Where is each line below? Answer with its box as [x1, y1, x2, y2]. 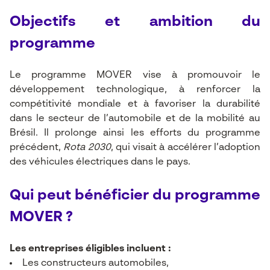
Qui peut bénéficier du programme [10, 189, 260, 203]
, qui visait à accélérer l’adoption [110, 143, 261, 152]
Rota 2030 [63, 143, 111, 152]
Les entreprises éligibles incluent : [10, 244, 171, 254]
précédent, [10, 143, 64, 152]
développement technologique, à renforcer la [10, 85, 260, 95]
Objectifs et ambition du [10, 15, 260, 30]
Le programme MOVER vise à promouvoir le [10, 71, 260, 80]
